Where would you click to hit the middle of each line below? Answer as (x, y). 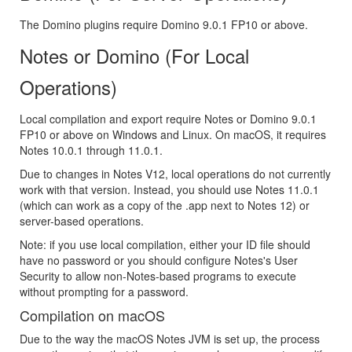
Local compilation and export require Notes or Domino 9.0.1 (168, 119)
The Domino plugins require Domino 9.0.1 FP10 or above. (164, 25)
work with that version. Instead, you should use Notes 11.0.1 (169, 190)
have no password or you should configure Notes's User (159, 260)
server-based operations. (82, 221)
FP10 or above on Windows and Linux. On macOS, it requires (173, 135)
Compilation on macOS (92, 315)
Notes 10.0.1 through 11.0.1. (91, 150)
